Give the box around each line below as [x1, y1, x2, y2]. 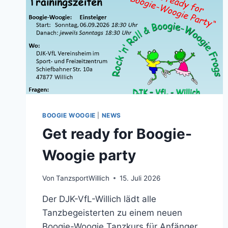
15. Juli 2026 [120, 174, 161, 182]
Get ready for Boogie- [42, 125, 192, 142]
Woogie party [42, 146, 136, 164]
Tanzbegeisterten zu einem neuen [42, 207, 182, 218]
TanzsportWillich [56, 174, 110, 182]
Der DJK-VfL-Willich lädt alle [42, 193, 156, 204]
